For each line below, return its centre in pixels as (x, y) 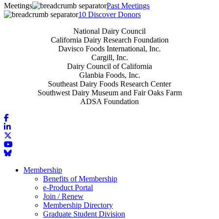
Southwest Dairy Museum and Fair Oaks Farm (109, 92)
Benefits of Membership (80, 178)
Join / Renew (63, 196)
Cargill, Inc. (109, 57)
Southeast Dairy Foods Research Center (109, 84)
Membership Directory (78, 205)
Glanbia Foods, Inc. (109, 75)
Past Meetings (128, 5)
